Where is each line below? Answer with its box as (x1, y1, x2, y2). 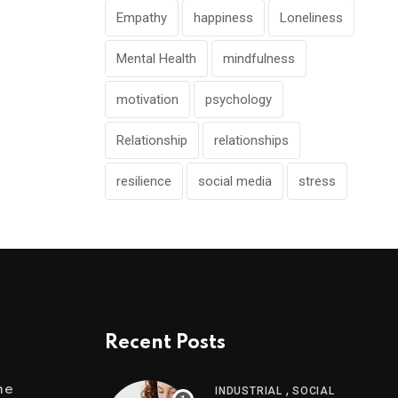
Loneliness (280, 9, 343, 26)
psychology (205, 91, 272, 107)
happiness (194, 9, 253, 26)
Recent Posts (105, 332, 226, 353)
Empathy (116, 9, 167, 26)
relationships (214, 131, 289, 148)
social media (198, 172, 272, 189)
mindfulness (223, 50, 295, 67)
